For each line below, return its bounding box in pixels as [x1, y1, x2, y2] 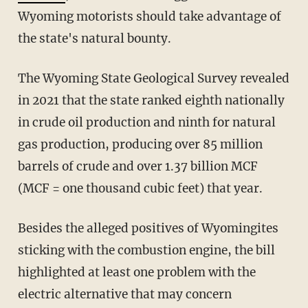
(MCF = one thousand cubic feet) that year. [17, 180, 263, 196]
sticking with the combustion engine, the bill [17, 242, 275, 258]
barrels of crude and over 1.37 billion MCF [17, 158, 258, 174]
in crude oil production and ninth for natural [17, 114, 276, 130]
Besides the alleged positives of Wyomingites [17, 220, 26, 236]
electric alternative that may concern [17, 286, 232, 302]
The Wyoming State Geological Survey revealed [17, 70, 26, 86]
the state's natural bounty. [17, 30, 171, 46]
